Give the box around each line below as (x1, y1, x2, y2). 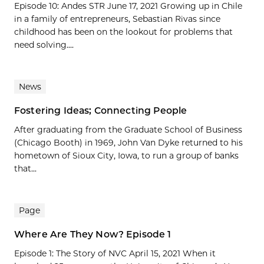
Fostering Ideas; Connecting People (14, 104, 187, 116)
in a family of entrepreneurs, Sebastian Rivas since (14, 13, 220, 24)
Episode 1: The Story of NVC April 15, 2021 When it (14, 247, 216, 259)
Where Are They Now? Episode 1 (14, 228, 171, 240)
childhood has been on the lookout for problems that (14, 26, 233, 37)
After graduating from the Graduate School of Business (14, 124, 242, 135)
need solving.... (14, 39, 74, 50)
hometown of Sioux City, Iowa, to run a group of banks (14, 150, 239, 161)
